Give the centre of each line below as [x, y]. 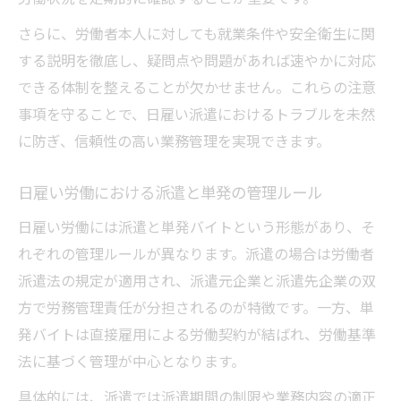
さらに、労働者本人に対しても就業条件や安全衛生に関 [196, 34]
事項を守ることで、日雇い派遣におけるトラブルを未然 [196, 114]
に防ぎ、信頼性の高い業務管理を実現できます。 [174, 141]
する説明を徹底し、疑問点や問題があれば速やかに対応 [197, 60]
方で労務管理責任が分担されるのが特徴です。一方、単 [196, 307]
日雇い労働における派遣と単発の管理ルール [170, 192]
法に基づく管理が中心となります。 [132, 361]
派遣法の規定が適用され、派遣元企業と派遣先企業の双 [197, 281]
